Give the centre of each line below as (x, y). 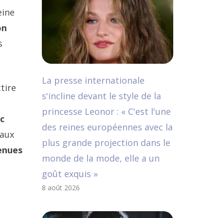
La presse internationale (93, 80)
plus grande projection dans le (106, 143)
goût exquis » (70, 174)
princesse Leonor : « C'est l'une (106, 111)
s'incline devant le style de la (101, 96)
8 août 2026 (61, 188)
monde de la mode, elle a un (101, 158)
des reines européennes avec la (107, 127)
